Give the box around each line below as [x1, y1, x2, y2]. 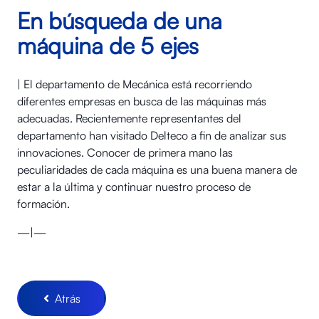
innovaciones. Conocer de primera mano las [17, 145, 233, 160]
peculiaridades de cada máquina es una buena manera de [17, 162, 297, 177]
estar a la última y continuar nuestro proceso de [17, 179, 251, 194]
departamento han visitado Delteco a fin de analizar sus [17, 128, 286, 143]
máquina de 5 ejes [17, 31, 199, 61]
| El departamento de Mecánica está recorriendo [17, 77, 252, 92]
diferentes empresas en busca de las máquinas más [17, 94, 266, 109]
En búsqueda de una [17, 6, 222, 36]
